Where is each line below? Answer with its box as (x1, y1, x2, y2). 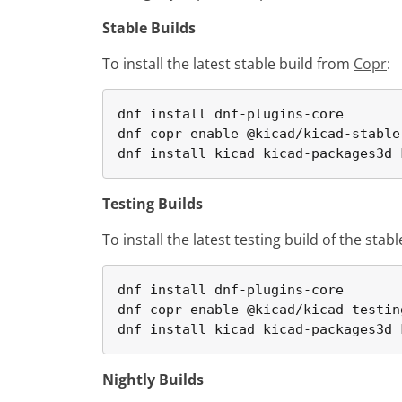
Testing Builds (102, 194, 203, 214)
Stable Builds (102, 18, 196, 38)
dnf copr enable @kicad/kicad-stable (118, 126, 400, 142)
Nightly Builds (102, 370, 204, 389)
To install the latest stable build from (102, 54, 354, 74)
